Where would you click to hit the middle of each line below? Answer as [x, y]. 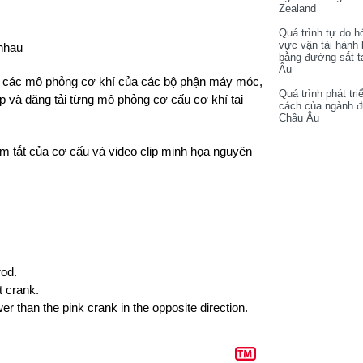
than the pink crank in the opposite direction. [132, 307]
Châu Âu [299, 118]
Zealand [297, 9]
